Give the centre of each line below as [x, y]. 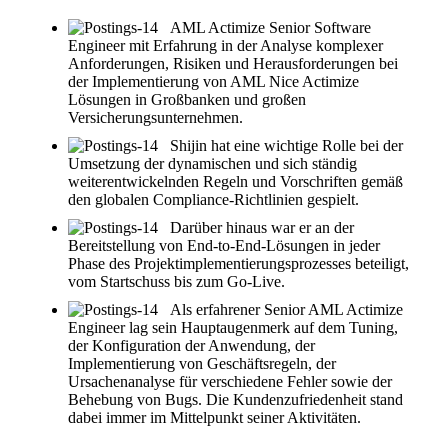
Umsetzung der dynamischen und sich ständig [212, 164]
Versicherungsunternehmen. [155, 118]
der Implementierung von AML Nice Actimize [213, 82]
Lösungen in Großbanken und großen [187, 100]
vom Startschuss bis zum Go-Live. [176, 282]
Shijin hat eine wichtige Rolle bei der [286, 146]
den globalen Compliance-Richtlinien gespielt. [213, 200]
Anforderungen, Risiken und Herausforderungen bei [233, 64]
